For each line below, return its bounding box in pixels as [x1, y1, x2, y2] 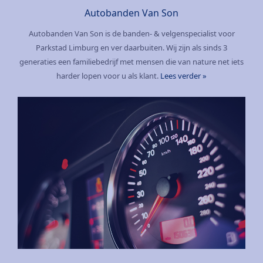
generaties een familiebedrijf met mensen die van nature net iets [19, 56, 244, 68]
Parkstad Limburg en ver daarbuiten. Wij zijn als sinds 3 [36, 42, 227, 53]
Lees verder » [160, 70, 207, 82]
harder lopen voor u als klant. [56, 70, 160, 82]
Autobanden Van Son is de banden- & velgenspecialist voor [28, 28, 235, 39]
